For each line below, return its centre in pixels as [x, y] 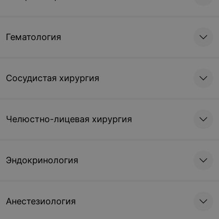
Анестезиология [41, 201]
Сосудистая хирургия [53, 78]
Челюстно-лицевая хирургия [69, 119]
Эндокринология [42, 160]
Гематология [33, 37]
